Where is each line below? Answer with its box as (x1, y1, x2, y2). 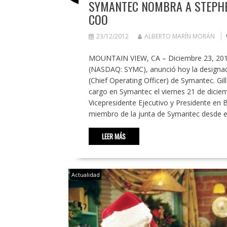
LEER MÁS (102, 131, 126, 141)
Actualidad (71, 170, 100, 178)
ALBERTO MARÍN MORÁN (144, 31, 215, 41)
